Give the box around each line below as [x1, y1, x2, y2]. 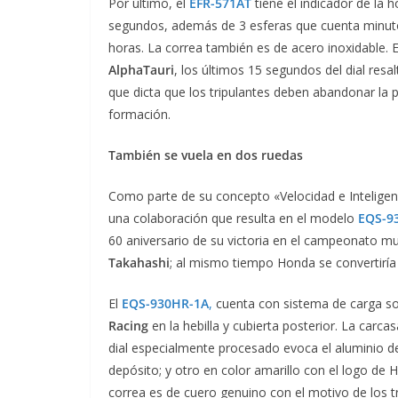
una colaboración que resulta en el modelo [108, 209, 358, 227]
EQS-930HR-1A [122, 294, 209, 312]
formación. [108, 105, 171, 123]
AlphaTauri [108, 60, 174, 78]
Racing [108, 316, 148, 334]
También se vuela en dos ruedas [108, 146, 303, 163]
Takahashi [108, 253, 170, 271]
